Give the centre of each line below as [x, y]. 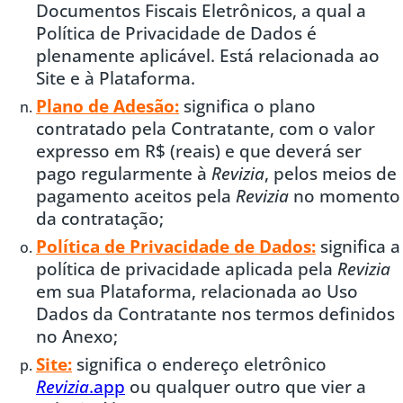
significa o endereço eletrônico [199, 363]
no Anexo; [77, 336]
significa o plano [247, 105]
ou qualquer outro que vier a [246, 386]
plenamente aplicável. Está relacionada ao [208, 55]
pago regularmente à [124, 173]
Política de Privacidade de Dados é [176, 32]
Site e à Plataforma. [116, 77]
